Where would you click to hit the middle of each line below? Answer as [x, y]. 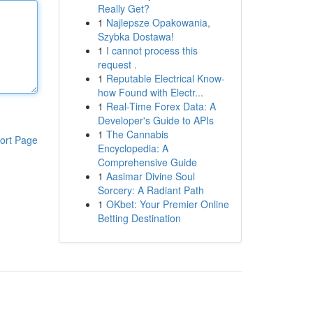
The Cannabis [137, 134]
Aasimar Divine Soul [150, 176]
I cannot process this [152, 50]
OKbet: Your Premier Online [167, 204]
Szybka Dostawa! [136, 36]
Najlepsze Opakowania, [158, 22]
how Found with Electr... [150, 92]
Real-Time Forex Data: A [161, 106]
